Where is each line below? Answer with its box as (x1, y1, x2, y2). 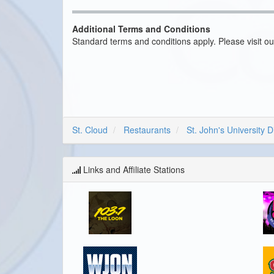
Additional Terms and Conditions (72, 22, 210, 35)
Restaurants (124, 123, 171, 136)
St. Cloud (72, 123, 108, 136)
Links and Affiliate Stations (81, 163, 185, 176)
